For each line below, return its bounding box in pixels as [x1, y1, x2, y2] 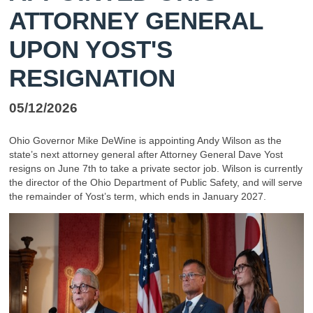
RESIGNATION [9, 64, 175, 92]
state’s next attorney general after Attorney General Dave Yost [9, 149, 283, 161]
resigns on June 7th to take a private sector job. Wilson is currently [9, 163, 303, 175]
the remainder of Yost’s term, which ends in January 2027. [9, 191, 266, 203]
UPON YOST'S [9, 36, 173, 64]
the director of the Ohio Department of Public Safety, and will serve [9, 177, 303, 189]
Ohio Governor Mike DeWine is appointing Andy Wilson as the [9, 135, 282, 147]
